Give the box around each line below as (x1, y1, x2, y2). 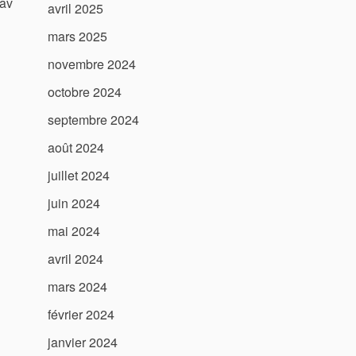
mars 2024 (48, 277, 107, 296)
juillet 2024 (48, 166, 110, 185)
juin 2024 (48, 194, 100, 213)
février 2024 (48, 305, 114, 324)
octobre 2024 (48, 83, 122, 102)
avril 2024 (48, 250, 103, 269)
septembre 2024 (48, 110, 139, 130)
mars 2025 (48, 27, 107, 46)
